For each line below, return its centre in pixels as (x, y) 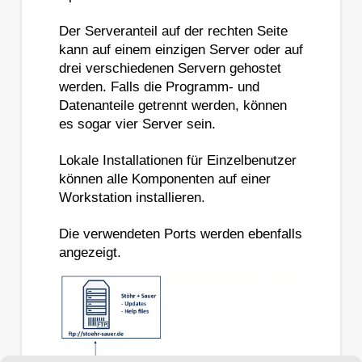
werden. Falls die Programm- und (159, 86)
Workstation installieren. (132, 197)
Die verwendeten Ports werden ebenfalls (180, 234)
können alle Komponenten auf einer (164, 179)
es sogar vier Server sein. (137, 124)
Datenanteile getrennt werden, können (173, 105)
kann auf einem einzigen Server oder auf (181, 49)
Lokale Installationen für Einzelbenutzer (177, 160)
